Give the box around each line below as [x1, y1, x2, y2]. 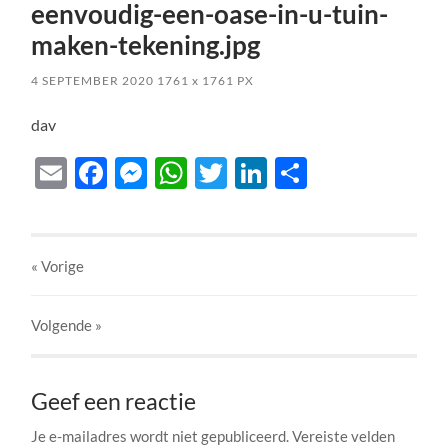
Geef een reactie [31, 388, 197, 416]
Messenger [147, 153, 303, 193]
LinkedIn [267, 153, 389, 193]
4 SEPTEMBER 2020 [31, 73, 155, 89]
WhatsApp [187, 153, 339, 193]
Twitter [227, 153, 332, 193]
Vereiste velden [292, 427, 396, 446]
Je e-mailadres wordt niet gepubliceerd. [31, 427, 290, 446]
